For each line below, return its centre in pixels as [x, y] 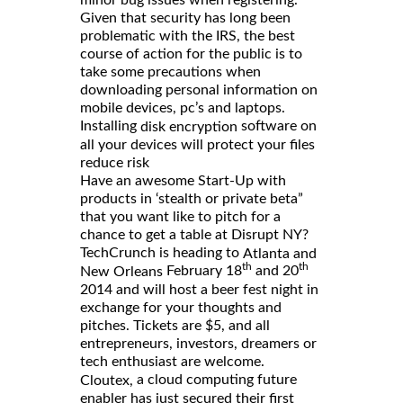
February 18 [202, 271]
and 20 [275, 271]
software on [277, 125]
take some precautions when [170, 72]
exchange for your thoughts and [181, 308]
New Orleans [121, 272]
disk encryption [189, 126]
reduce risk [115, 162]
